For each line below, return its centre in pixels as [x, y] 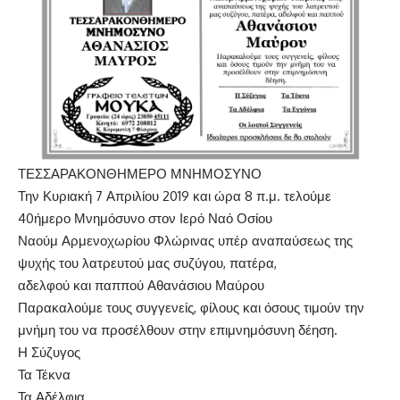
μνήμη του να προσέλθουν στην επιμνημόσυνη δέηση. [178, 330]
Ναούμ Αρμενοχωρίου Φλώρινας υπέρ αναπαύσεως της [185, 241]
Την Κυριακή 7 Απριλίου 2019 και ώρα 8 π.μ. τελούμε [175, 196]
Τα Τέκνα [44, 375]
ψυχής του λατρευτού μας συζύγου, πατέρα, [147, 263]
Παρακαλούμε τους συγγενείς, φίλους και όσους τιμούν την [191, 308]
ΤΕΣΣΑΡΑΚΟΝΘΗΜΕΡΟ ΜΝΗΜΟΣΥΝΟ [140, 174]
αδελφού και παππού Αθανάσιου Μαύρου [141, 286]
